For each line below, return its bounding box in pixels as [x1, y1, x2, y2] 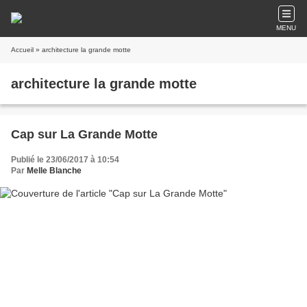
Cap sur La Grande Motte [11, 127, 158, 141]
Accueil [11, 46, 34, 53]
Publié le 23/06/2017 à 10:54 [11, 155, 119, 164]
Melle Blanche [27, 166, 82, 175]
